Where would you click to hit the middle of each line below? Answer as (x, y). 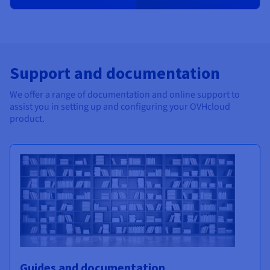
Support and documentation (115, 73)
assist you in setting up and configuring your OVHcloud (120, 107)
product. (27, 119)
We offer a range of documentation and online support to (125, 95)
